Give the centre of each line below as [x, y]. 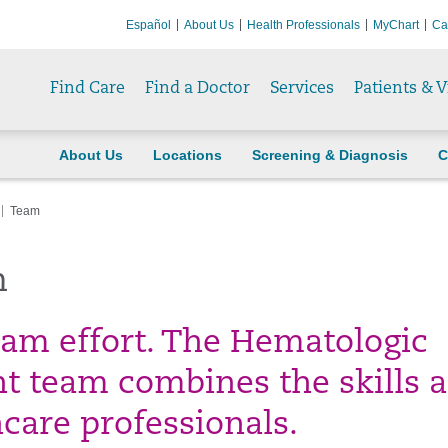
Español [148, 24]
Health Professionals [303, 24]
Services [302, 89]
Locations [187, 155]
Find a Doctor [197, 89]
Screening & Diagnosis [330, 155]
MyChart [396, 24]
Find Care [87, 89]
